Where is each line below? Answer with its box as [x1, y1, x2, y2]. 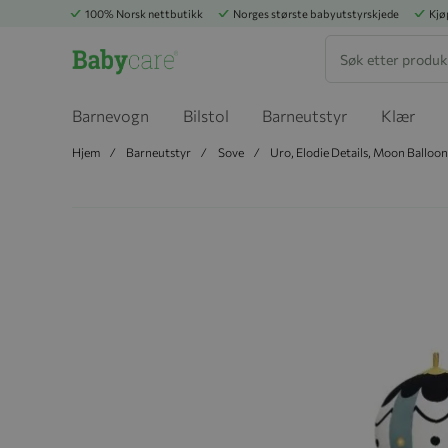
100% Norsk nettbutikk [85, 7, 203, 20]
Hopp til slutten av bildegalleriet [71, 237, 275, 255]
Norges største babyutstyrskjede [233, 7, 399, 20]
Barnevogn [72, 106, 149, 126]
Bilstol [182, 106, 229, 126]
